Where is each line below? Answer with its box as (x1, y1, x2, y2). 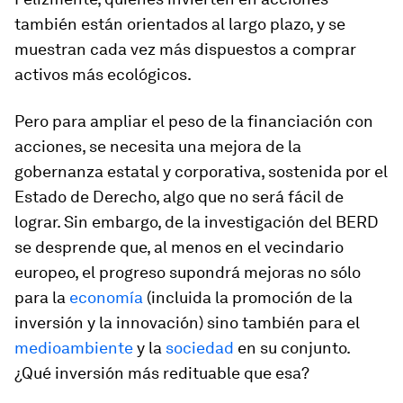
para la (14, 288, 69, 307)
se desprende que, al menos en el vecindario (14, 237, 344, 256)
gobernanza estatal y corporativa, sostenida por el (14, 162, 388, 181)
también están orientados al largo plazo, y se (14, 14, 345, 33)
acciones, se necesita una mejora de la (14, 137, 301, 156)
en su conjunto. (234, 338, 350, 357)
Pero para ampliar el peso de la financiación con (14, 112, 373, 130)
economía (69, 288, 143, 307)
